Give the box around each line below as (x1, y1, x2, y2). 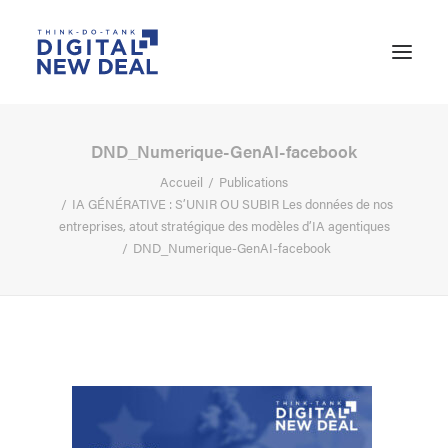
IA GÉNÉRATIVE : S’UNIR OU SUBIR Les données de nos (71, 194, 393, 213)
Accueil (160, 172, 203, 191)
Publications (219, 172, 288, 191)
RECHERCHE (40, 368, 130, 387)
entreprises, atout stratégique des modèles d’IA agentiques (58, 216, 390, 235)
